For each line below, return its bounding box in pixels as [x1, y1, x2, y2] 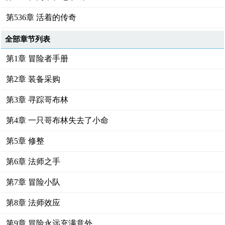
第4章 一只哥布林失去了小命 [6, 116, 109, 125]
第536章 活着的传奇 [6, 13, 77, 22]
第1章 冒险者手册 [6, 54, 69, 63]
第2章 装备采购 [6, 75, 61, 83]
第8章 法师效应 [6, 198, 61, 207]
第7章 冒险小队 [6, 178, 61, 186]
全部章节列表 [5, 35, 51, 43]
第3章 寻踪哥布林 [6, 95, 69, 104]
